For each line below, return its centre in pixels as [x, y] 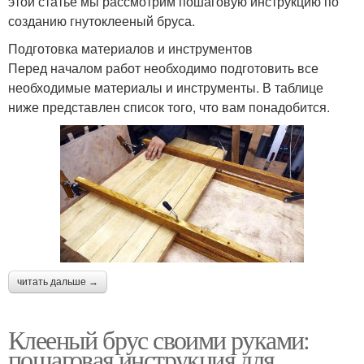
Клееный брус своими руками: [159, 339]
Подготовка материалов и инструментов [130, 48]
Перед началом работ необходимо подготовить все [163, 67]
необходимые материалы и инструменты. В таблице [166, 87]
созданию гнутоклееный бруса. [102, 20]
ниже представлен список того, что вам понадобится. [169, 106]
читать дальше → [58, 282]
